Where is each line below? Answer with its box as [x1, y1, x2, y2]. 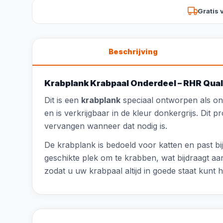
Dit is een [44, 95, 81, 105]
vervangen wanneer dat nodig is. [44, 121, 167, 131]
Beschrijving [108, 47, 158, 56]
